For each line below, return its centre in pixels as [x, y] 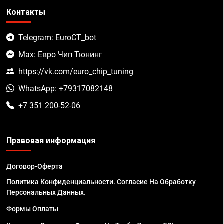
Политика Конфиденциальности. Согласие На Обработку [101, 182]
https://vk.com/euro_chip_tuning [76, 72]
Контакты [26, 12]
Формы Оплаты [32, 209]
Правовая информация [51, 141]
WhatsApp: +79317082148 [66, 89]
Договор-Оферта [35, 167]
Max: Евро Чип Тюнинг [60, 55]
